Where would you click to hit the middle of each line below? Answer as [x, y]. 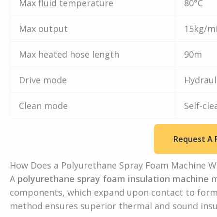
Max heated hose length [69, 54]
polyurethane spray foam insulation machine [113, 179]
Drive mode [43, 80]
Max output [43, 29]
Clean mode [43, 106]
